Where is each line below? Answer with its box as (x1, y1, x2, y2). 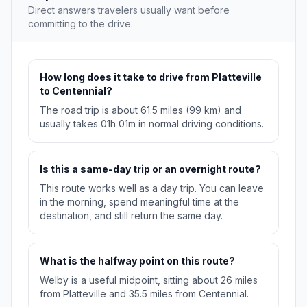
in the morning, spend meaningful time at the (40, 196, 239, 208)
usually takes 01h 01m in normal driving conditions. (40, 118, 264, 130)
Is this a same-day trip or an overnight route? (40, 163, 261, 175)
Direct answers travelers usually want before (28, 4, 230, 16)
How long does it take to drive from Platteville (40, 71, 262, 84)
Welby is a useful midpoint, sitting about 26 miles (40, 274, 258, 286)
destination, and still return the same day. (40, 210, 223, 222)
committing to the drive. (28, 18, 133, 30)
